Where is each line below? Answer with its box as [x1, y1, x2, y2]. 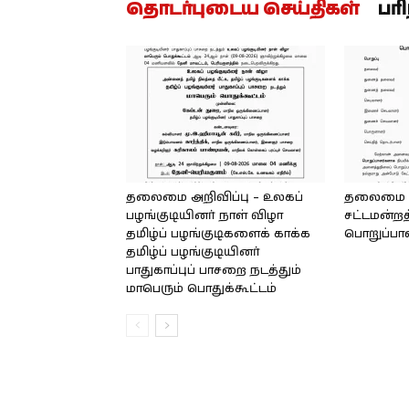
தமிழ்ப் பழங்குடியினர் [126, 244, 260, 261]
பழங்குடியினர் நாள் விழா [126, 207, 283, 225]
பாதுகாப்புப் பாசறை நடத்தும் [126, 262, 301, 279]
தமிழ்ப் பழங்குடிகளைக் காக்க [126, 225, 310, 243]
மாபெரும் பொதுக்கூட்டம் [126, 280, 277, 298]
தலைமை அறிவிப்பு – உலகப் [126, 189, 303, 206]
